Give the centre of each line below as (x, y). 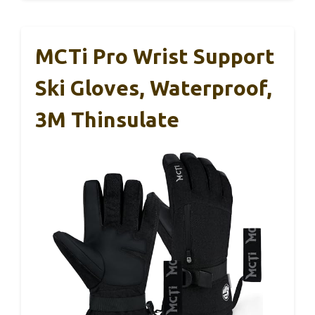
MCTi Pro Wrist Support (155, 56)
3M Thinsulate (107, 120)
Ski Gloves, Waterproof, (154, 88)
